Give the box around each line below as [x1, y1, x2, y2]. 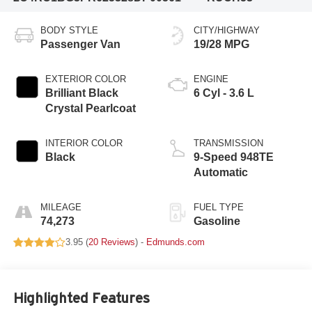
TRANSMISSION [194, 138, 263, 149]
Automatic [194, 166, 248, 179]
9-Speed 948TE [194, 151, 274, 164]
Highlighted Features [13, 290, 150, 306]
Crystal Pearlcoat [45, 102, 136, 115]
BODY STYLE [40, 25, 98, 36]
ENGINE [194, 74, 228, 85]
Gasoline [194, 215, 240, 228]
